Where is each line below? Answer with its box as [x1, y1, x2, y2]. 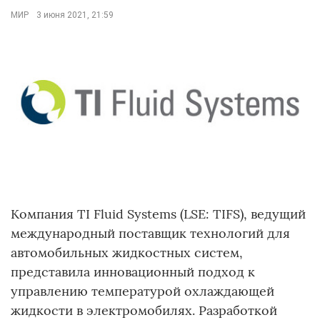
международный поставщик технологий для [11, 225, 290, 242]
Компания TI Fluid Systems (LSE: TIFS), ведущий [11, 206, 306, 223]
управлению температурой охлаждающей [11, 283, 274, 300]
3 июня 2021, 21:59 [34, 10, 114, 20]
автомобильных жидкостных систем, [11, 244, 243, 261]
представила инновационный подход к [11, 264, 255, 281]
